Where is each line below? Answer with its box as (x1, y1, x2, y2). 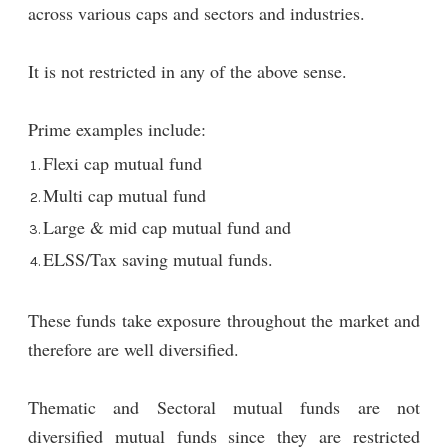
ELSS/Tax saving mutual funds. (42, 246, 273, 271)
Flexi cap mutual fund (42, 150, 202, 175)
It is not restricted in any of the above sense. (27, 58, 347, 83)
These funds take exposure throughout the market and (27, 307, 421, 332)
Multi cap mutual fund (42, 182, 206, 207)
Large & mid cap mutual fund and (42, 214, 291, 239)
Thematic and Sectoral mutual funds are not (27, 394, 421, 419)
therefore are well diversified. (27, 336, 239, 361)
